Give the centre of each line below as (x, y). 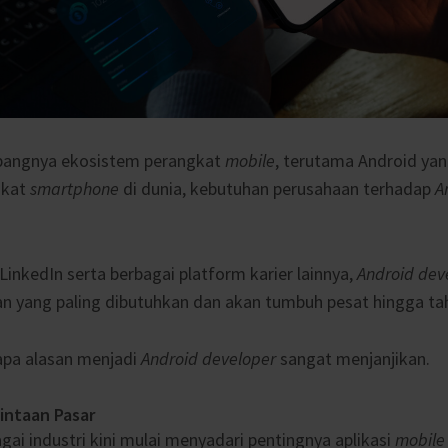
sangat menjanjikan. (353, 358)
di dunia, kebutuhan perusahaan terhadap (277, 189)
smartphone (74, 189)
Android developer (208, 358)
